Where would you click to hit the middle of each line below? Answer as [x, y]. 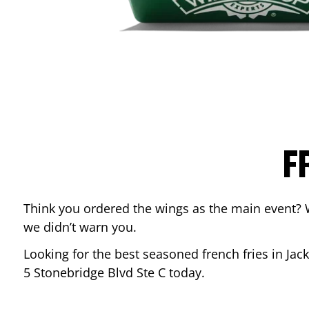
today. [187, 272]
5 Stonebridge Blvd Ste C [94, 272]
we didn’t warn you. [80, 227]
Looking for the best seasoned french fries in [155, 254]
